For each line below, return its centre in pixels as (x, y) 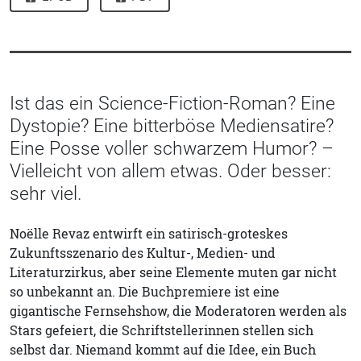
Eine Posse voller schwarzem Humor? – (172, 148)
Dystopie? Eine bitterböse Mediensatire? (172, 125)
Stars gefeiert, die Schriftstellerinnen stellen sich (162, 330)
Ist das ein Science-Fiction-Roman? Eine (172, 103)
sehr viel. (46, 193)
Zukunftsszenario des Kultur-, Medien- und (143, 253)
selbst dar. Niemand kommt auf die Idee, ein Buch (163, 349)
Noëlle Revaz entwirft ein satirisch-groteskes (149, 233)
